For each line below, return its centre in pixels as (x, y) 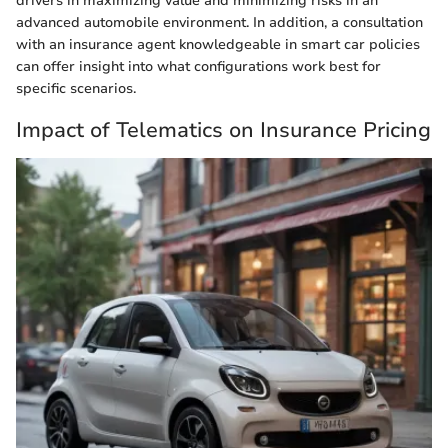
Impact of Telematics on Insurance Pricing (223, 130)
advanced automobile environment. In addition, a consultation (219, 23)
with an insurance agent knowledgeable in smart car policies (218, 45)
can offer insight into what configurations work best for (198, 67)
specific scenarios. (76, 89)
